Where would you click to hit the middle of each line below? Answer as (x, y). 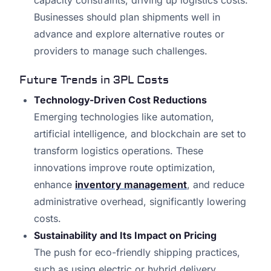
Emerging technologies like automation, (124, 117)
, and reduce (216, 185)
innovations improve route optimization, (125, 168)
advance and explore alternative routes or (129, 34)
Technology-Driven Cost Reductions (120, 100)
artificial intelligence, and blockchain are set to (140, 134)
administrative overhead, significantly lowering (140, 202)
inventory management (131, 185)
